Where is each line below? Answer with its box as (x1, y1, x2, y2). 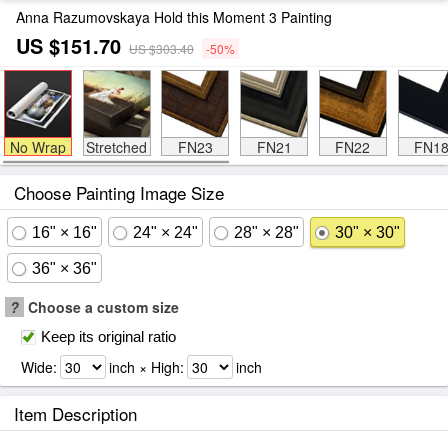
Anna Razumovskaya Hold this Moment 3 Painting (16, 7, 332, 27)
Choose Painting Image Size (14, 180, 224, 205)
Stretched (86, 137, 147, 157)
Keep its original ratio (41, 328, 176, 345)
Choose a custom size (24, 297, 179, 317)
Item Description (14, 401, 137, 426)
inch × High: (109, 357, 184, 377)
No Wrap (9, 137, 66, 157)
